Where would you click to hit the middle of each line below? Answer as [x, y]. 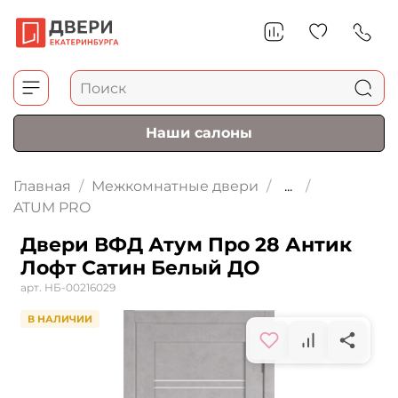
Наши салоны [199, 133]
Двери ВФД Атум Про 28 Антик [186, 245]
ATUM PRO [52, 208]
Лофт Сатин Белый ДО [140, 268]
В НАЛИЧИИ [60, 319]
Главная [42, 187]
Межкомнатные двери [175, 187]
